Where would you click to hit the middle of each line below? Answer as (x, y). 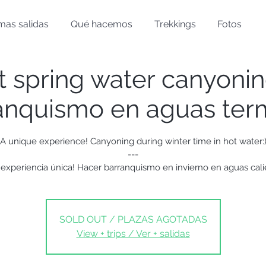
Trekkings (175, 24)
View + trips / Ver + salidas (133, 234)
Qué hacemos (102, 24)
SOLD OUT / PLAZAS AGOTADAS (133, 219)
